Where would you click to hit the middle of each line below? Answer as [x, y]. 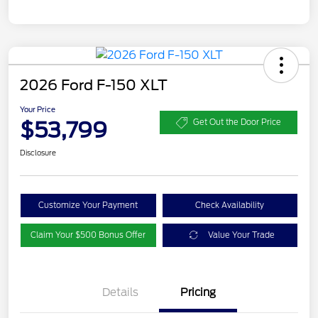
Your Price [38, 109]
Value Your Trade [242, 235]
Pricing [198, 292]
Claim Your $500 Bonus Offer [88, 235]
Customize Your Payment [88, 205]
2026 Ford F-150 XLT [94, 85]
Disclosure [38, 152]
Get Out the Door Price [237, 122]
